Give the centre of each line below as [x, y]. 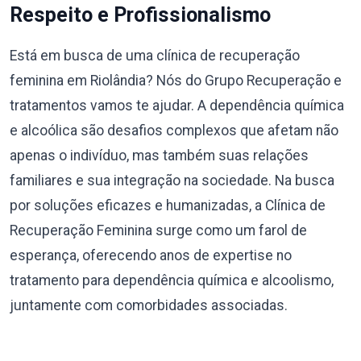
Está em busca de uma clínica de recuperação [155, 56]
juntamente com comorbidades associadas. [149, 305]
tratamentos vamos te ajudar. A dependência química [177, 106]
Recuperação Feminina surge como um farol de [158, 230]
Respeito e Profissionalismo [140, 15]
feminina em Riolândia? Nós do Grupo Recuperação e [176, 81]
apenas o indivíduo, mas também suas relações [159, 156]
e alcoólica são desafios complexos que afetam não [174, 131]
